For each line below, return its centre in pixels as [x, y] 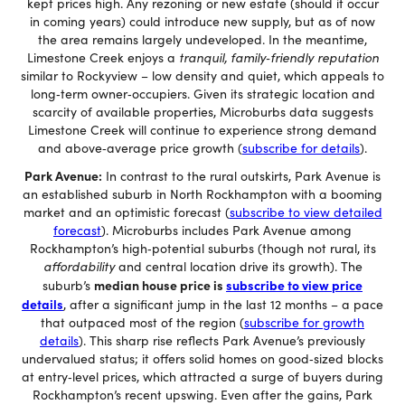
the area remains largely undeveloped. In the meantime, [202, 39]
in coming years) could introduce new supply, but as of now [202, 21]
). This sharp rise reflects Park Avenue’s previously [222, 340]
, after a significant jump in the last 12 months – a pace [223, 304]
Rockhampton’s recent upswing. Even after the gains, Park [202, 395]
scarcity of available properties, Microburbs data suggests [202, 112]
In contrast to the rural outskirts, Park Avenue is [241, 176]
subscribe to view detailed [306, 212]
